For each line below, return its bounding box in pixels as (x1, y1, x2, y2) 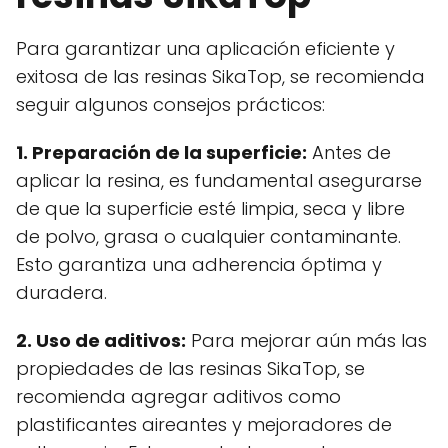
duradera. (16, 280, 107, 306)
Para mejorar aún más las (186, 328, 427, 354)
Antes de (307, 140, 391, 166)
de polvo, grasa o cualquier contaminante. (16, 224, 401, 250)
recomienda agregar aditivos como (16, 384, 341, 410)
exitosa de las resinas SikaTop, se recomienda (16, 64, 425, 90)
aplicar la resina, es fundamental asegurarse (16, 168, 422, 194)
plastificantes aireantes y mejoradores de (16, 412, 392, 438)
